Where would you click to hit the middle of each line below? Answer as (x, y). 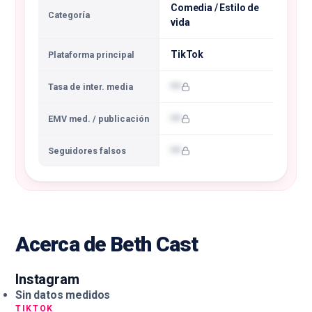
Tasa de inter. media (91, 87)
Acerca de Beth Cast (107, 244)
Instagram (47, 279)
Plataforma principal (91, 55)
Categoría (69, 15)
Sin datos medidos (63, 295)
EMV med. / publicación (99, 119)
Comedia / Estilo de (215, 8)
